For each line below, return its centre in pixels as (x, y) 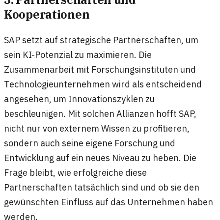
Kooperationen (47, 14)
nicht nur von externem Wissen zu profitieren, (97, 128)
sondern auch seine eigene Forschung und (90, 143)
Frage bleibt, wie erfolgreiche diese (75, 172)
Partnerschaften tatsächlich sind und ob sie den (102, 187)
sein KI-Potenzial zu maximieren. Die (78, 54)
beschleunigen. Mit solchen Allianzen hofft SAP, (100, 113)
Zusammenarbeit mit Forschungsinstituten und (100, 69)
